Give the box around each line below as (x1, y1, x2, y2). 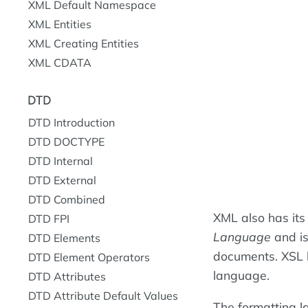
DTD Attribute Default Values (28, 288, 178, 302)
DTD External (28, 173, 96, 187)
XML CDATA (28, 56, 91, 69)
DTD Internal (28, 153, 93, 168)
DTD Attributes (28, 269, 106, 283)
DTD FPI (28, 211, 69, 225)
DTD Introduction (28, 115, 115, 129)
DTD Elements (28, 230, 100, 245)
